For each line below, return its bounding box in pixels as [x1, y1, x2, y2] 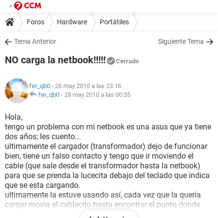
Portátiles [100, 18, 129, 26]
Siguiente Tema [158, 37, 204, 45]
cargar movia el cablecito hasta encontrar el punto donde [5, 200, 200, 209]
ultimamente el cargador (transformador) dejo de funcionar [5, 142, 207, 151]
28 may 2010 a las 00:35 [64, 91, 130, 98]
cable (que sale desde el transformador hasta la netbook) [5, 161, 200, 170]
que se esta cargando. [5, 181, 80, 190]
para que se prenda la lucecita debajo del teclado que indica [5, 171, 210, 180]
